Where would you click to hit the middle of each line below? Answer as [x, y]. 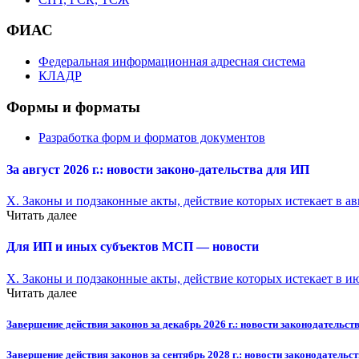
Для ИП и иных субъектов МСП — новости [133, 247]
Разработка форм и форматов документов [152, 138]
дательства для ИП [254, 169]
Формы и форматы [73, 107]
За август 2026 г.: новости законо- [103, 169]
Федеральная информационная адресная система [172, 62]
